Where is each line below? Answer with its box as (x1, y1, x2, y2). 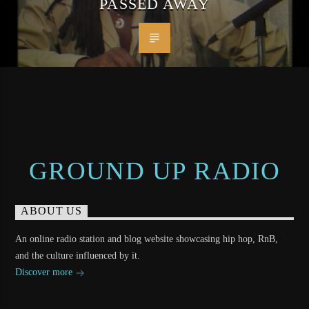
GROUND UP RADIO (28, 157, 281, 186)
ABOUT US (21, 205, 82, 217)
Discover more (15, 267, 76, 278)
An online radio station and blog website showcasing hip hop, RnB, (15, 234, 279, 245)
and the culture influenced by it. (15, 250, 141, 261)
